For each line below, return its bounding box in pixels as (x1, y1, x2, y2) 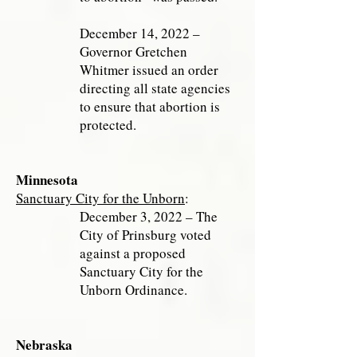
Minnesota (16, 170, 78, 190)
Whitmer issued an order (80, 61, 218, 79)
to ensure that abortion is (80, 97, 220, 116)
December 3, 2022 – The (80, 207, 218, 226)
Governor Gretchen (80, 42, 187, 61)
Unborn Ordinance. (80, 280, 187, 299)
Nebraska (16, 335, 73, 355)
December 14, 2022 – (80, 24, 200, 42)
